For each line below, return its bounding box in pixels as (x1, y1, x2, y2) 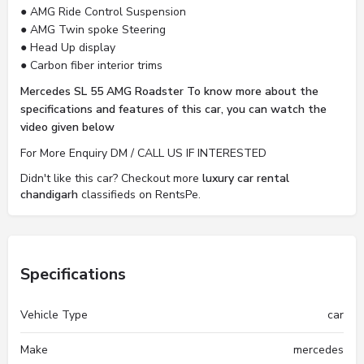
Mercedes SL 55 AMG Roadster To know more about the (20, 84, 318, 99)
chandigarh (20, 187, 78, 202)
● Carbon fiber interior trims (20, 58, 162, 73)
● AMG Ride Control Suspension (20, 4, 186, 19)
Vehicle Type (20, 307, 88, 323)
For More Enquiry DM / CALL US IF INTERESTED (20, 145, 266, 161)
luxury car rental (202, 171, 289, 186)
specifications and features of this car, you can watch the (20, 102, 327, 117)
